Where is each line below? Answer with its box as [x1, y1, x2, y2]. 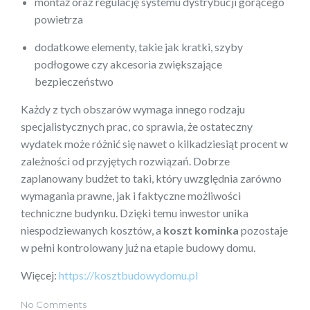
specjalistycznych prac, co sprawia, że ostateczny [21, 119, 253, 133]
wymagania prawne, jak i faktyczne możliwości [21, 188, 241, 202]
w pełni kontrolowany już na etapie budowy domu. [21, 240, 255, 254]
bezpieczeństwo [35, 74, 113, 88]
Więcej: [21, 268, 59, 282]
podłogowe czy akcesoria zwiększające [35, 57, 222, 71]
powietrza [35, 12, 83, 26]
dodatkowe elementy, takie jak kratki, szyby [35, 39, 243, 53]
